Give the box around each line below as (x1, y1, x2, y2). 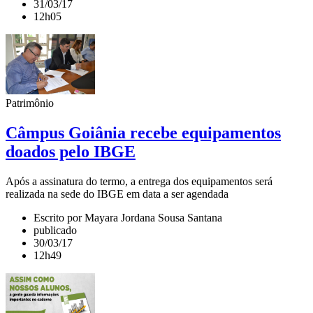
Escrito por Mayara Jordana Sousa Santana (34, 212, 222, 224)
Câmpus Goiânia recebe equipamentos (6, 124, 281, 143)
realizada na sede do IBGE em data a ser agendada (6, 188, 228, 201)
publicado (34, 224, 77, 237)
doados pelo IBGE (6, 143, 136, 161)
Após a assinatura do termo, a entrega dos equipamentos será (6, 175, 272, 188)
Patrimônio (6, 97, 54, 110)
